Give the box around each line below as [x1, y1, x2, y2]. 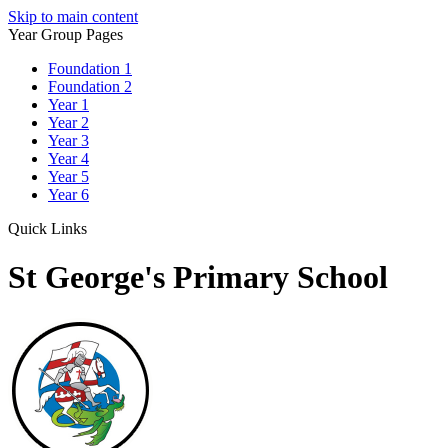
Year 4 [48, 150, 89, 167]
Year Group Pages [8, 26, 123, 43]
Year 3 [48, 132, 89, 149]
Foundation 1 [48, 60, 132, 77]
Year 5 [48, 168, 89, 185]
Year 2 [48, 114, 89, 131]
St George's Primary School [8, 259, 388, 296]
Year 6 [48, 186, 89, 203]
